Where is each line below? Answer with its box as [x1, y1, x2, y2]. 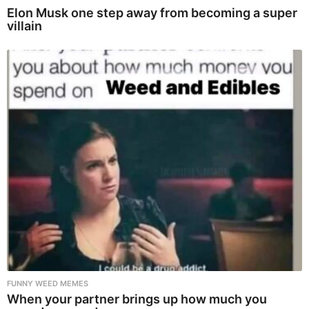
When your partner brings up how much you [7, 291, 267, 306]
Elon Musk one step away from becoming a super [7, 6, 297, 21]
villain [7, 19, 42, 34]
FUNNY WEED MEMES [7, 278, 88, 288]
